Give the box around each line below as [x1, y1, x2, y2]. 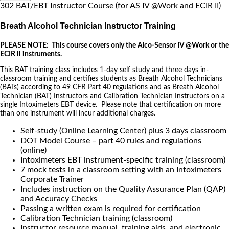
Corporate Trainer [20, 175, 84, 184]
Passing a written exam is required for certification [20, 204, 201, 213]
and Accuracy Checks [20, 195, 97, 203]
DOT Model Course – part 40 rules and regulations [20, 136, 201, 145]
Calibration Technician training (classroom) [20, 214, 172, 223]
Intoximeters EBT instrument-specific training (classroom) [20, 156, 225, 165]
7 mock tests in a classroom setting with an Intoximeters [20, 166, 221, 174]
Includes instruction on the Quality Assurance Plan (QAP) [20, 185, 225, 194]
